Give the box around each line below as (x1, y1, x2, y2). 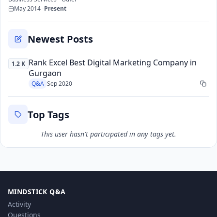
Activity (8, 200, 31, 209)
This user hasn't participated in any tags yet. (41, 129, 176, 139)
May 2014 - (14, 4, 44, 13)
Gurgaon (29, 68, 62, 78)
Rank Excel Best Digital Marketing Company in (29, 57, 197, 68)
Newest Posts (28, 32, 93, 46)
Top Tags (28, 108, 69, 121)
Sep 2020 (47, 79, 72, 88)
